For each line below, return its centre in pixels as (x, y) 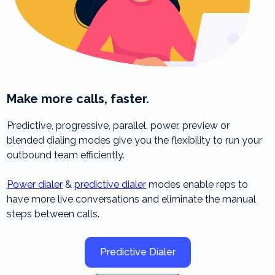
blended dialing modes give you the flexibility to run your (135, 141)
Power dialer (35, 185)
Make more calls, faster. (78, 99)
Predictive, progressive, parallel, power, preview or (118, 126)
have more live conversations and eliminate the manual (132, 199)
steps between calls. (53, 214)
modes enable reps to (197, 185)
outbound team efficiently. (66, 155)
